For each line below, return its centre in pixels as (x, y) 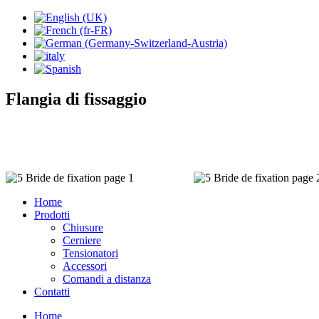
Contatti (52, 291)
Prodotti (52, 214)
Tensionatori (90, 253)
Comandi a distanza (107, 278)
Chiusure (83, 227)
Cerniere (82, 240)
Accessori (85, 266)
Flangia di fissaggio (76, 99)
